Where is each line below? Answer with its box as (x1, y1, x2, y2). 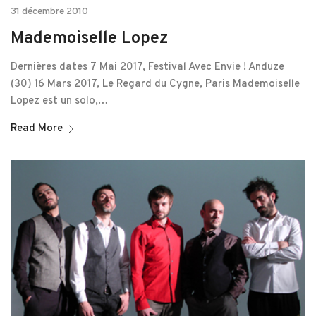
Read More (11, 122, 63, 136)
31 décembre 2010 (11, 6, 88, 18)
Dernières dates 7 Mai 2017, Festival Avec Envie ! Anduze (11, 61, 284, 75)
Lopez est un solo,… (11, 95, 108, 109)
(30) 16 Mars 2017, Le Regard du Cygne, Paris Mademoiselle (11, 78, 300, 92)
